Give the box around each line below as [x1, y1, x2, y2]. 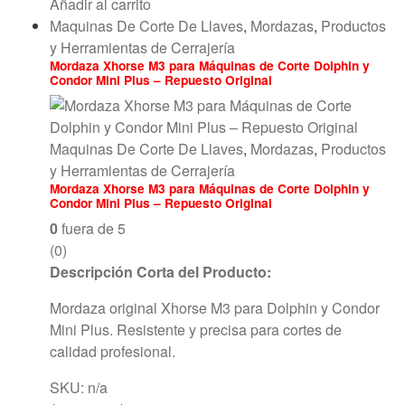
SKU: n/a [50, 377, 108, 399]
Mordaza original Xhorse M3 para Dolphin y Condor [50, 297, 380, 319]
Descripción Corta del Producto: [50, 261, 271, 283]
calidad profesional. [50, 341, 175, 363]
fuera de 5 [58, 218, 126, 240]
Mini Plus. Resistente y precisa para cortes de [50, 319, 342, 341]
